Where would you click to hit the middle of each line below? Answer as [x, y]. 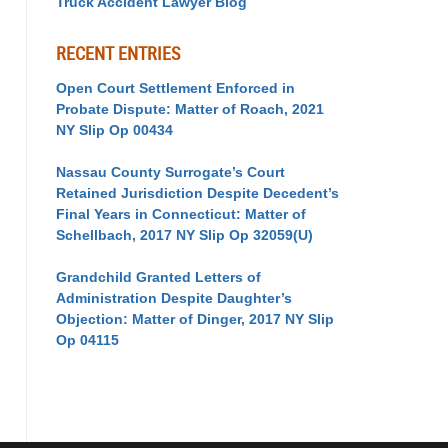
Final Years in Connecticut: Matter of [181, 214]
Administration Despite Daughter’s [174, 298]
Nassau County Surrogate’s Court [170, 172]
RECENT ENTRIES [118, 55]
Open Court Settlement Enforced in [175, 88]
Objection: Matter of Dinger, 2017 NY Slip [195, 319]
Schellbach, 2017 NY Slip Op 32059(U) [184, 235]
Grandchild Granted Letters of [158, 277]
